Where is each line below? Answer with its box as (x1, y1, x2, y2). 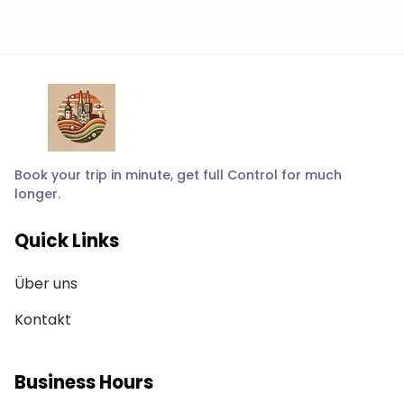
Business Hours (14, 370, 153, 396)
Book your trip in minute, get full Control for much (14, 166, 342, 185)
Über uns (14, 273, 78, 295)
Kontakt (14, 309, 71, 331)
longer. (14, 185, 60, 204)
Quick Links (14, 228, 119, 254)
